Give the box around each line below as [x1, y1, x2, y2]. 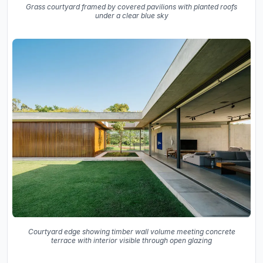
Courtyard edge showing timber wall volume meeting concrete [28, 227, 235, 236]
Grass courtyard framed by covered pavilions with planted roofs [26, 2, 237, 12]
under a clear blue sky [95, 11, 168, 21]
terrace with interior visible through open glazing [51, 235, 212, 245]
